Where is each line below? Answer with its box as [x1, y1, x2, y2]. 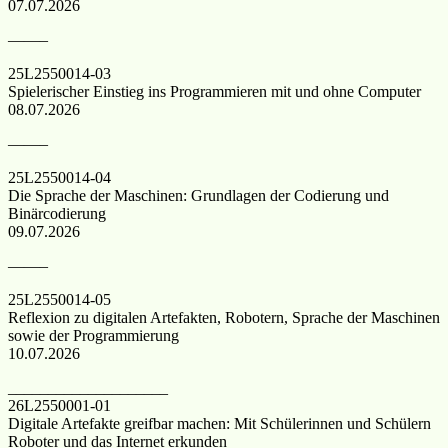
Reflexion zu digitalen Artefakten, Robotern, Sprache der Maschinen [8, 308, 440, 326]
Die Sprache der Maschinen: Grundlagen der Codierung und [8, 186, 389, 204]
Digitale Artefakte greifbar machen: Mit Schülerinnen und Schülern [8, 414, 431, 432]
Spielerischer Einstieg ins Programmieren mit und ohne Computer [8, 82, 421, 100]
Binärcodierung [8, 204, 106, 222]
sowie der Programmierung [8, 326, 179, 344]
